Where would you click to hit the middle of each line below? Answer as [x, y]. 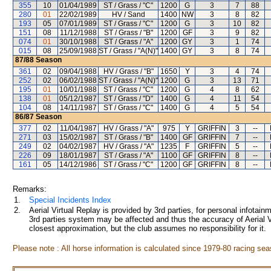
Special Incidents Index [70, 200]
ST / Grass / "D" [128, 99]
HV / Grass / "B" [128, 71]
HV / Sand [128, 15]
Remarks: [30, 189]
